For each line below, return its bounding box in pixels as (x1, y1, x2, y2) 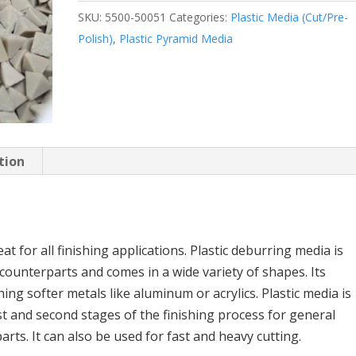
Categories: (169, 10, 231, 25)
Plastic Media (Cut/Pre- (230, 10, 349, 25)
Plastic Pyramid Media (119, 31, 234, 46)
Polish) (78, 31, 114, 46)
